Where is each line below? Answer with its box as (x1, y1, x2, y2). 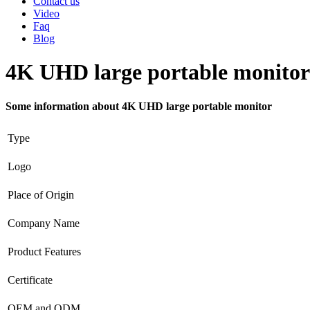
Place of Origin (8, 188, 74, 201)
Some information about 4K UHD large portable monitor (6, 100, 272, 112)
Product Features (8, 245, 81, 257)
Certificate (8, 273, 53, 286)
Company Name (8, 217, 80, 229)
